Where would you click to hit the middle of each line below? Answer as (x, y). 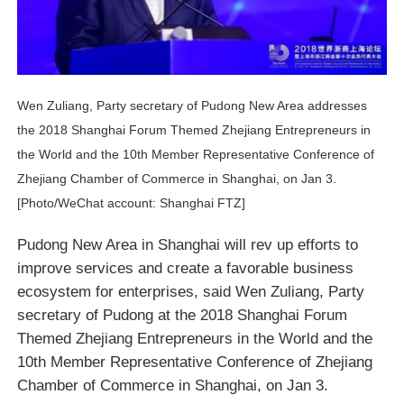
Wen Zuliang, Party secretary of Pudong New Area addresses (192, 105)
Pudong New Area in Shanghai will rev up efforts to (187, 244)
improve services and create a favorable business (185, 267)
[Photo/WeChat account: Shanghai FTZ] (133, 202)
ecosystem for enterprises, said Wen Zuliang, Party (190, 291)
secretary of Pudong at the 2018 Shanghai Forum (182, 314)
